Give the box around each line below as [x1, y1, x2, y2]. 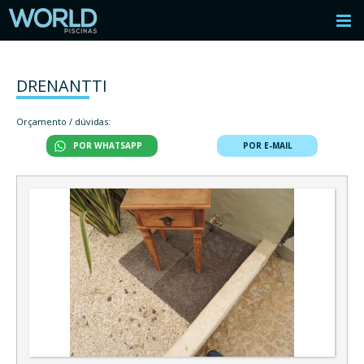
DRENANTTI [16, 75, 107, 97]
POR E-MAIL [242, 140, 292, 151]
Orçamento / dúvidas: [16, 115, 110, 128]
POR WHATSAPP [72, 140, 142, 151]
